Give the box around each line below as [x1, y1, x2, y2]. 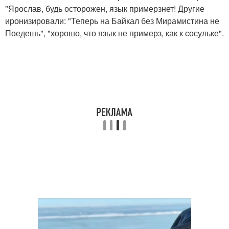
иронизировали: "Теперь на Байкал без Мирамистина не [5, 14, 219, 27]
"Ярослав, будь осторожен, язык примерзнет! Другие [5, 2, 204, 14]
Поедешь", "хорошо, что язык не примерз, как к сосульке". [5, 27, 224, 39]
